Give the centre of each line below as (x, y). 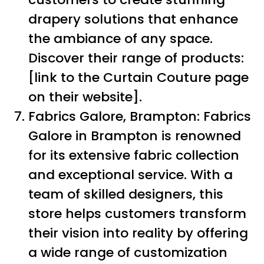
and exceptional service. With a (131, 174)
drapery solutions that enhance (133, 19)
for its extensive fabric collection (134, 155)
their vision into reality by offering (138, 233)
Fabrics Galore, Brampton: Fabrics (140, 116)
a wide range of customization (128, 252)
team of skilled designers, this (126, 194)
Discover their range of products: (136, 58)
